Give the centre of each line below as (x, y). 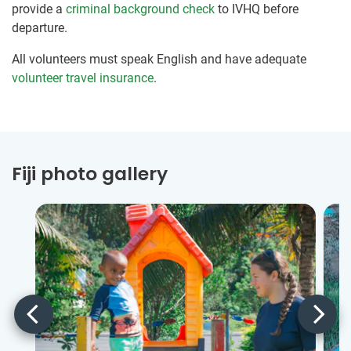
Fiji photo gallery (90, 173)
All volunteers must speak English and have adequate (159, 59)
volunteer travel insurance (83, 78)
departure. (40, 27)
